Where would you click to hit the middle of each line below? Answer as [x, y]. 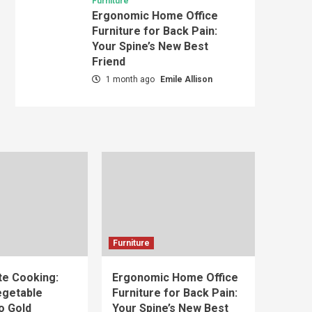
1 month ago [130, 79]
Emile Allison [186, 79]
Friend [108, 61]
